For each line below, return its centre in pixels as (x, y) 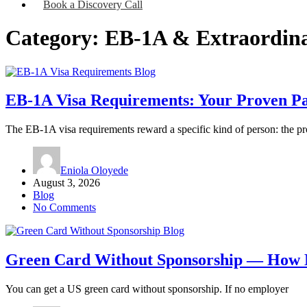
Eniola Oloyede (94, 171)
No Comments (64, 208)
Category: (55, 38)
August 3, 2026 (66, 183)
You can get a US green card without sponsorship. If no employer (147, 289)
